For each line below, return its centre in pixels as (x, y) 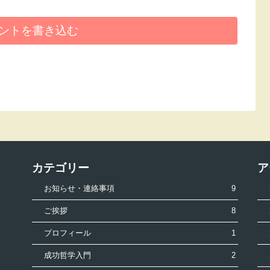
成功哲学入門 (68, 255)
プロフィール (68, 233)
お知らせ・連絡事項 (80, 188)
